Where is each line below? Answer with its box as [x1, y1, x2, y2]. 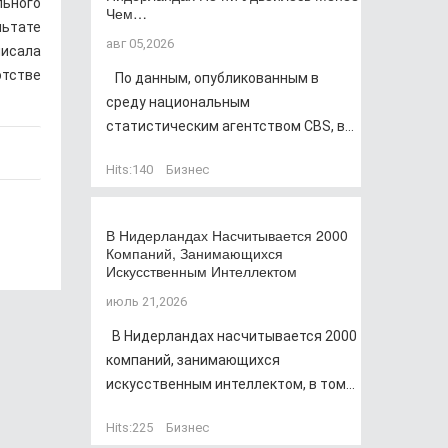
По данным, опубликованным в [106, 70, 319, 86]
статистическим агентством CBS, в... [106, 118, 354, 134]
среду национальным [106, 94, 250, 110]
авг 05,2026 [106, 36, 174, 51]
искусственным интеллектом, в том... [106, 376, 355, 392]
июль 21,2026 [106, 294, 187, 309]
